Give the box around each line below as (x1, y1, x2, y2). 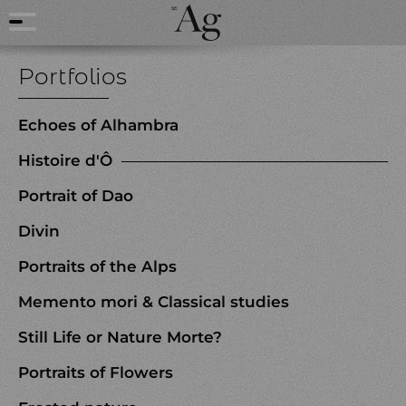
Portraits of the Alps (18, 257, 177, 275)
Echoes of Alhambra (18, 116, 179, 134)
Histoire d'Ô (18, 151, 112, 169)
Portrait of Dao (18, 187, 133, 205)
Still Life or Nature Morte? (18, 328, 222, 346)
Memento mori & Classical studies (18, 293, 289, 311)
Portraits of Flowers (18, 363, 173, 382)
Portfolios (18, 63, 127, 90)
